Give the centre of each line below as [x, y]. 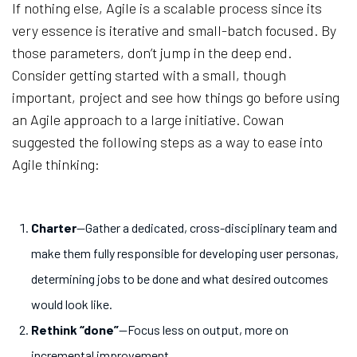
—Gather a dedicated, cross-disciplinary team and [207, 228]
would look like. [73, 304]
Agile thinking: [56, 165]
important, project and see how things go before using [176, 98]
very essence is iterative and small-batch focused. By [174, 31]
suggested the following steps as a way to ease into [167, 142]
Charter [54, 228]
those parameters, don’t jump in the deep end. [152, 53]
